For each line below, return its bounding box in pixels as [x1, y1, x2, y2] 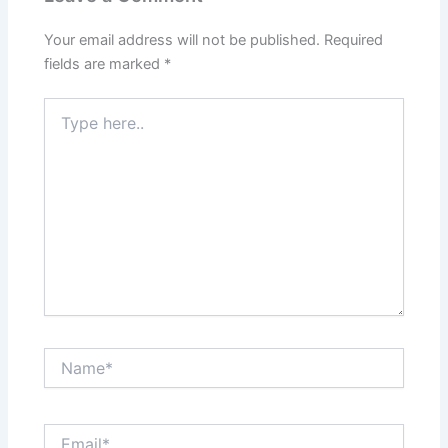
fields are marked [44, 55, 165, 74]
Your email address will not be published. [44, 31, 321, 50]
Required [324, 31, 384, 50]
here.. [43, 118, 81, 136]
